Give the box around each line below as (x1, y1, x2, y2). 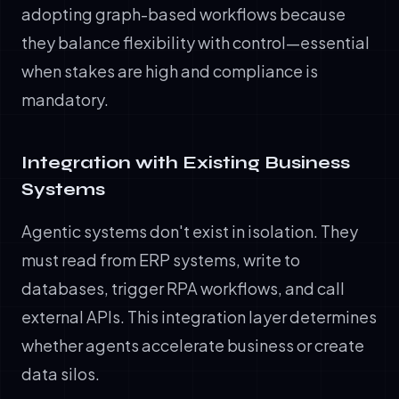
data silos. (21, 362, 100, 384)
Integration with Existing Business (21, 151, 350, 174)
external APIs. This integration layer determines (21, 305, 377, 327)
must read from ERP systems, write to (21, 248, 300, 270)
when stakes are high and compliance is (21, 60, 318, 81)
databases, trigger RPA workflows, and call (21, 277, 345, 298)
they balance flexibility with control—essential (21, 31, 370, 53)
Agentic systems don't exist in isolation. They (21, 220, 358, 241)
